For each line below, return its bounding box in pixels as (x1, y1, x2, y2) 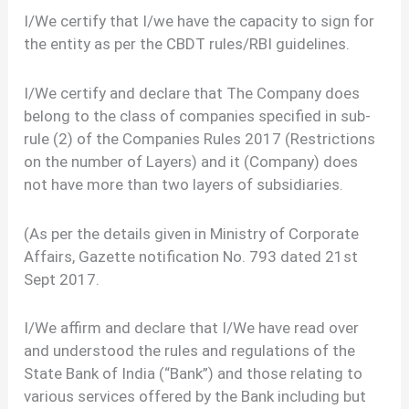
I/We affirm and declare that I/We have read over (24, 319, 360, 338)
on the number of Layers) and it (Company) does (24, 152, 359, 171)
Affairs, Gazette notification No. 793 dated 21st (24, 246, 359, 266)
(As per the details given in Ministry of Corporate (24, 224, 360, 243)
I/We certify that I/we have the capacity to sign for (24, 11, 375, 30)
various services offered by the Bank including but (24, 387, 367, 406)
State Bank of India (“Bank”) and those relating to (24, 364, 363, 383)
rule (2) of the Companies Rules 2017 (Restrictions (24, 129, 376, 148)
